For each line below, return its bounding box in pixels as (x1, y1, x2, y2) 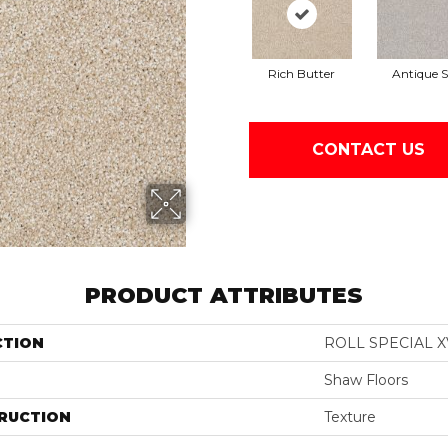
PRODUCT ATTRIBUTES (85, 281, 363, 309)
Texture (324, 407, 376, 426)
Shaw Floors (324, 370, 408, 389)
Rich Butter (268, 65, 335, 81)
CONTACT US (311, 140, 425, 160)
